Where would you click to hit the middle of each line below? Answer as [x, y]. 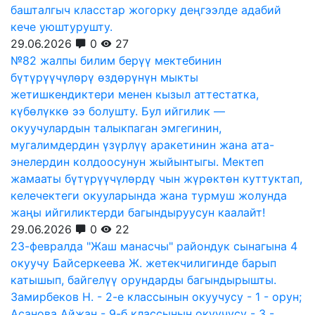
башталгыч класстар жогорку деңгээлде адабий [146, 10]
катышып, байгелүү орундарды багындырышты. [143, 280]
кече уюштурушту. [62, 27]
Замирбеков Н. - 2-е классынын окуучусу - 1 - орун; [156, 297]
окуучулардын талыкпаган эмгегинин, [116, 128]
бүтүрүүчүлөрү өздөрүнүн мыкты [104, 77]
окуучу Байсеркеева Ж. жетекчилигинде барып [143, 263]
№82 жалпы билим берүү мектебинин [116, 60]
